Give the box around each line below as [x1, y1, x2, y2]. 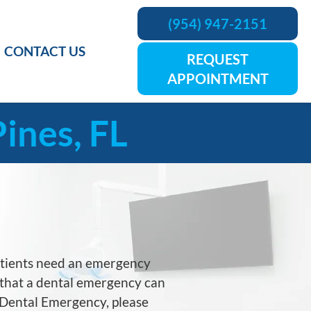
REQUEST [187, 51, 249, 67]
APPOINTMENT [167, 70, 269, 87]
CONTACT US [4, 42, 86, 59]
